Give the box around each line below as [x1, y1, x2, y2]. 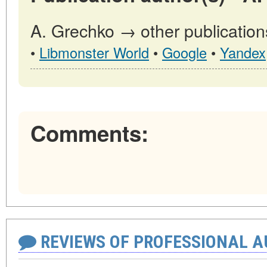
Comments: [30, 117, 148, 148]
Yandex [220, 42, 266, 63]
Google [162, 42, 207, 63]
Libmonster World [39, 42, 149, 63]
